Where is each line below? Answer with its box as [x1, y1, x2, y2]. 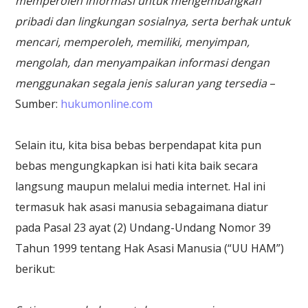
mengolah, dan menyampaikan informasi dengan [15, 54, 270, 70]
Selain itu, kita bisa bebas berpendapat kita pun [15, 137, 262, 153]
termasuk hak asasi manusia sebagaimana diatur [15, 199, 269, 214]
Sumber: [15, 96, 61, 111]
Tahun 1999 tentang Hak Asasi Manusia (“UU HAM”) [15, 240, 285, 256]
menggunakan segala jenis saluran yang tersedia [15, 75, 267, 91]
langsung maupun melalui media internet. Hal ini [15, 178, 266, 194]
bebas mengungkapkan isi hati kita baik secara [15, 157, 258, 173]
